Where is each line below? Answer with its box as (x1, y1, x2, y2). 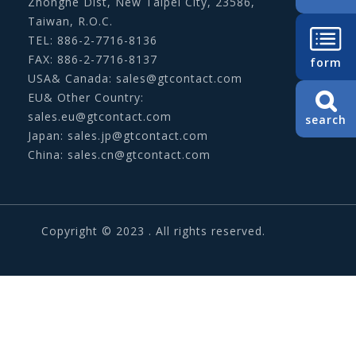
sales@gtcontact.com (116, 71, 242, 87)
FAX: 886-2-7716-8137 (28, 52, 157, 68)
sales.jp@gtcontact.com (68, 128, 208, 144)
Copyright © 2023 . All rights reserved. (41, 222, 265, 238)
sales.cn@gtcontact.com (68, 147, 211, 163)
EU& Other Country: (28, 90, 144, 106)
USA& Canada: (28, 71, 116, 87)
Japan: (28, 128, 68, 144)
